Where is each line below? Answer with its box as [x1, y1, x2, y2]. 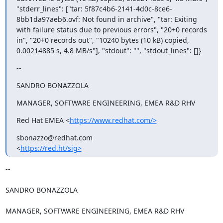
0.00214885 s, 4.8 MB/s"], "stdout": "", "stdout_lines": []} [16, 45, 201, 55]
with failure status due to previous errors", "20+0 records [16, 24, 207, 34]
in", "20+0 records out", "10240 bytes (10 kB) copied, [16, 35, 189, 45]
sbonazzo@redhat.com [16, 132, 93, 142]
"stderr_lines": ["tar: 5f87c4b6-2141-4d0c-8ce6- [16, 3, 172, 13]
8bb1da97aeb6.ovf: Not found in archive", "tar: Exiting [16, 14, 197, 24]
